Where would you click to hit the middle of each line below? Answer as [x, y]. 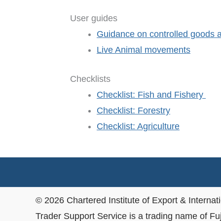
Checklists [90, 79]
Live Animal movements [144, 50]
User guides [94, 18]
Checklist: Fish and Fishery [151, 95]
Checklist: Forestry [133, 111]
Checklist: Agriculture [138, 127]
